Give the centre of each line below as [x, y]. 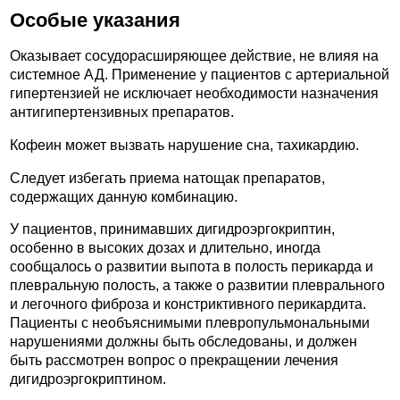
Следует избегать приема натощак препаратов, [167, 178]
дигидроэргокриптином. [88, 379]
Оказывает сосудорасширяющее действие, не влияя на [194, 56]
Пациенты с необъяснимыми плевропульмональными [190, 323]
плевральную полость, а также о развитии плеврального [197, 286]
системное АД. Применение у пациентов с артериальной [200, 75]
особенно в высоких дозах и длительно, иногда [165, 248]
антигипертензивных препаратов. [122, 112]
